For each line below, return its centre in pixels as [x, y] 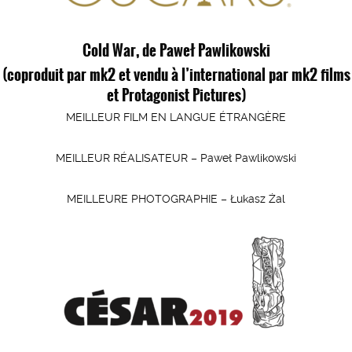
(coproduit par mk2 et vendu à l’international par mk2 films [176, 74]
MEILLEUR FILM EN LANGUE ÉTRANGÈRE [176, 117]
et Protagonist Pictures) [176, 94]
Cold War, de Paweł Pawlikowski [176, 49]
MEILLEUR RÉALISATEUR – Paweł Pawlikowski [176, 158]
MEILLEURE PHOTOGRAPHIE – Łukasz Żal [176, 199]
